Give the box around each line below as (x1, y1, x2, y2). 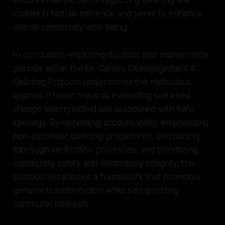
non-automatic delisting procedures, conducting (13, 131, 199, 141)
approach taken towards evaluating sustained (13, 90, 191, 100)
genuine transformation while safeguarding (13, 185, 179, 195)
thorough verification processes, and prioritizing (13, 144, 198, 155)
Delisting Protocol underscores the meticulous (13, 76, 192, 87)
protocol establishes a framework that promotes (13, 171, 201, 182)
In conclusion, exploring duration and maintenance (13, 49, 209, 60)
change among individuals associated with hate (13, 103, 194, 114)
